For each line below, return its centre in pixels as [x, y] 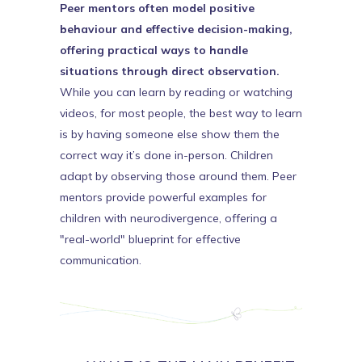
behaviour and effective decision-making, [176, 29]
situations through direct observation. [170, 71]
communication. [101, 260]
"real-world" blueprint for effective [150, 239]
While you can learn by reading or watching [176, 92]
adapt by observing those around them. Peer [178, 176]
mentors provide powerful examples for [163, 197]
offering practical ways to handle [154, 50]
